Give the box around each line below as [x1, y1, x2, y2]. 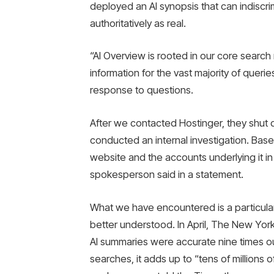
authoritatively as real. [89, 17, 186, 29]
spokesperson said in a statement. [89, 168, 243, 180]
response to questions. [89, 84, 193, 97]
